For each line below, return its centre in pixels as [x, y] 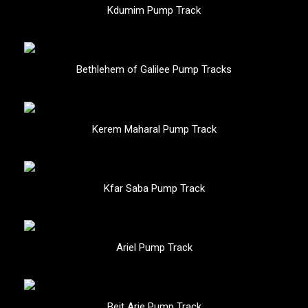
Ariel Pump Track [154, 247]
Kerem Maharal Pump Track [154, 129]
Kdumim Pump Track [154, 11]
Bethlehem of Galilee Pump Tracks [154, 70]
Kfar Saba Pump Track [154, 188]
